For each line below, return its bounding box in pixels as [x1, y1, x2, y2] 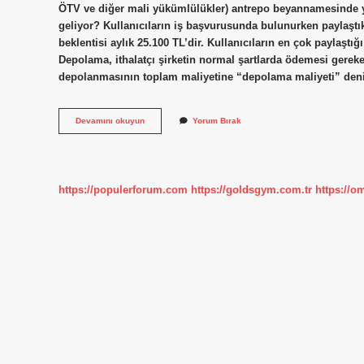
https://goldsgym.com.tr [191, 183, 312, 196]
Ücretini [144, 127, 175, 136]
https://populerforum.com [58, 183, 188, 196]
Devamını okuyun [76, 116, 145, 126]
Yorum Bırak [193, 116, 241, 126]
